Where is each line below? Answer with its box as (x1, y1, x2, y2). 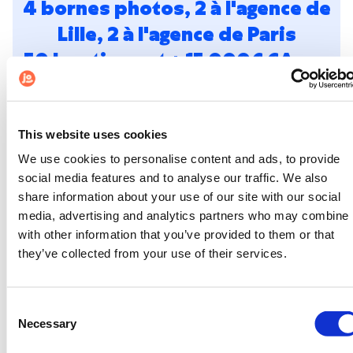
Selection (6, 319, 54, 333)
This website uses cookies (18, 127, 168, 141)
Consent (6, 300, 50, 314)
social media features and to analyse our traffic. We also (18, 170, 328, 184)
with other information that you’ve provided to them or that (18, 227, 335, 241)
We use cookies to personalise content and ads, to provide (18, 151, 340, 165)
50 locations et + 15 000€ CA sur (24, 46, 329, 72)
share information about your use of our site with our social (18, 189, 340, 203)
